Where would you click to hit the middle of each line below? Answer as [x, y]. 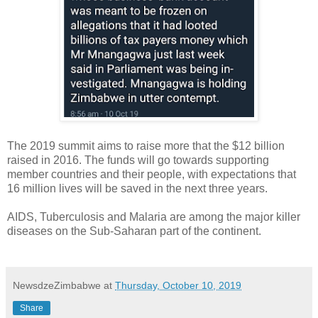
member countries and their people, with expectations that [152, 174]
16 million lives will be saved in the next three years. [137, 188]
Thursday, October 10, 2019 [178, 285]
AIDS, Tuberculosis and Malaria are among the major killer [154, 216]
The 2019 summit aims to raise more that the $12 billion [146, 146]
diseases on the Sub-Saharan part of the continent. [134, 231]
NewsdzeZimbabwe [57, 285]
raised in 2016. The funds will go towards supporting [138, 160]
